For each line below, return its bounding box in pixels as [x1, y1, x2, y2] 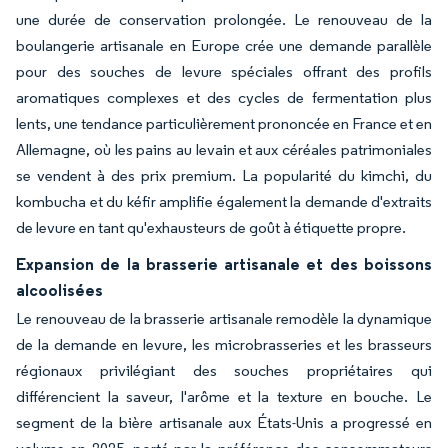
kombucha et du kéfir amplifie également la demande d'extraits [16, 192, 432, 211]
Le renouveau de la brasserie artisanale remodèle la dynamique [16, 309, 432, 328]
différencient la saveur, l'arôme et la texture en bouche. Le [16, 387, 432, 406]
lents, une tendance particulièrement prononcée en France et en [16, 114, 432, 133]
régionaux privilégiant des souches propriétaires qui [16, 361, 432, 380]
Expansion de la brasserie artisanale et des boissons [16, 254, 432, 274]
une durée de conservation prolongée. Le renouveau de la [16, 10, 432, 29]
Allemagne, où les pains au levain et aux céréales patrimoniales [16, 140, 432, 159]
